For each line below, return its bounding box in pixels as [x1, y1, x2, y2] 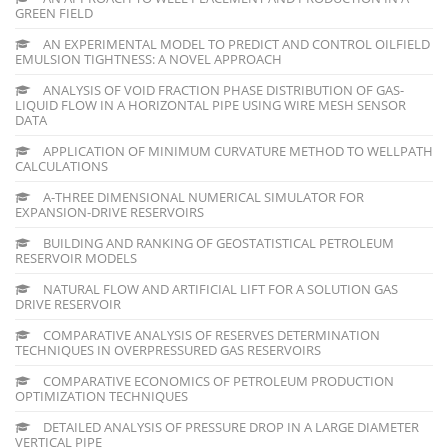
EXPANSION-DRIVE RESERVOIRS [15, 202, 204, 221]
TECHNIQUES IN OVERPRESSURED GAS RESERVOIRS [15, 340, 321, 359]
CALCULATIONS [15, 156, 108, 175]
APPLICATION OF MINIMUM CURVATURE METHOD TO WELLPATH [40, 141, 433, 160]
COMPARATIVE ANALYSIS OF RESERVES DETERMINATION [40, 325, 380, 344]
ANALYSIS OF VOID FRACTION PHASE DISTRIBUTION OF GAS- [40, 80, 404, 99]
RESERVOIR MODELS [15, 248, 137, 267]
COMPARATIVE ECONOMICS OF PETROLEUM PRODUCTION [40, 371, 394, 390]
